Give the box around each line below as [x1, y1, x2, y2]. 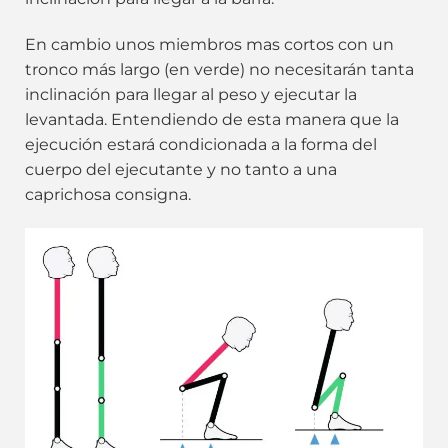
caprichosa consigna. [25, 185, 191, 205]
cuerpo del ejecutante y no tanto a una [25, 160, 337, 180]
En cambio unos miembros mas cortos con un [25, 35, 394, 55]
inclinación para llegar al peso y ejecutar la [25, 85, 357, 105]
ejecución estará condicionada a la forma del [25, 135, 377, 155]
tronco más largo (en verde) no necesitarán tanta [25, 60, 414, 80]
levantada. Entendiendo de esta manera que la [25, 110, 399, 130]
